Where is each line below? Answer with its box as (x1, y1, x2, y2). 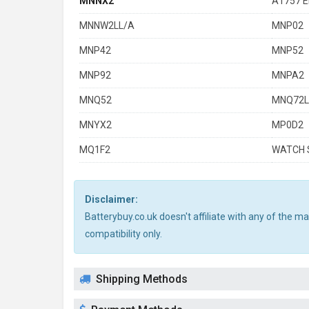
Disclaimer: (85, 194, 138, 205)
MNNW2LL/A (79, 20, 134, 31)
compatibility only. (85, 228, 162, 239)
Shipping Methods (96, 272, 188, 286)
